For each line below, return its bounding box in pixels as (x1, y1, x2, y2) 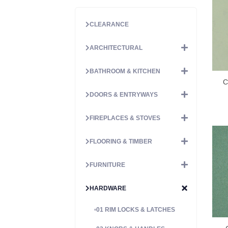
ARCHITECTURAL (90, 44, 142, 51)
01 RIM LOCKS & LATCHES (96, 206, 175, 213)
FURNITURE (90, 161, 125, 168)
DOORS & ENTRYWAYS (90, 91, 158, 98)
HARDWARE (90, 184, 126, 192)
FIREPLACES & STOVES (90, 114, 160, 122)
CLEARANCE (90, 20, 129, 28)
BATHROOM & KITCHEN (90, 67, 160, 75)
